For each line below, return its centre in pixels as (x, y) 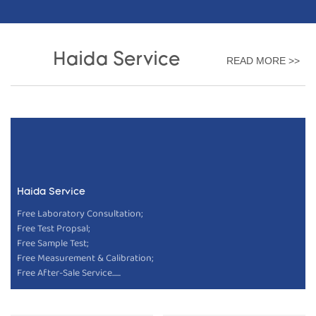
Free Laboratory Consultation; (80, 213)
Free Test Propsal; (53, 228)
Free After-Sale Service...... (68, 273)
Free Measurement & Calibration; (85, 258)
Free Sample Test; (53, 243)
